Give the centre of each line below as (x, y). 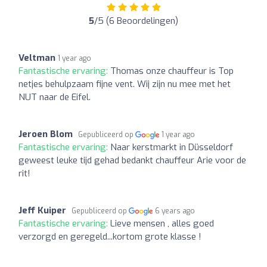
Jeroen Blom (46, 134)
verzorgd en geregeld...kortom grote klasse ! (110, 236)
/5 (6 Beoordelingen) (136, 21)
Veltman (37, 58)
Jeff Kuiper (42, 210)
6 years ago (175, 211)
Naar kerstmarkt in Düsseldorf (172, 147)
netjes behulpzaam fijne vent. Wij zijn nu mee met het (125, 84)
